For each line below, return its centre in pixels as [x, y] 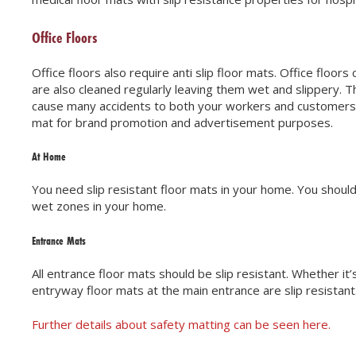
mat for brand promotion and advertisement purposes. [182, 122]
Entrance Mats [59, 240]
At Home [49, 157]
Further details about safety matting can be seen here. [181, 325]
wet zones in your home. [99, 206]
